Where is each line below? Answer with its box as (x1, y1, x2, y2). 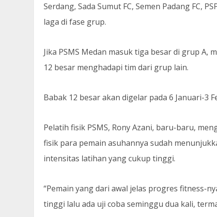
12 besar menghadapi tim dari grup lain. (44, 62, 188, 73)
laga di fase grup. (44, 16, 106, 27)
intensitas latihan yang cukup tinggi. (44, 153, 175, 164)
